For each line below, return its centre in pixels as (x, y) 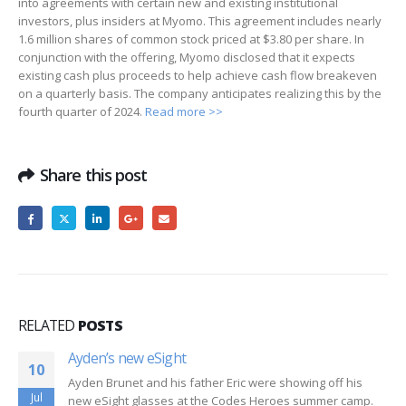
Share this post (94, 174)
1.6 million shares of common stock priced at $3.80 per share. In (191, 39)
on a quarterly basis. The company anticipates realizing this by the (200, 93)
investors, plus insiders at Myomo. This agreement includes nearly (200, 21)
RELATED (48, 326)
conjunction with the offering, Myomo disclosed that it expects (187, 57)
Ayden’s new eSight (127, 358)
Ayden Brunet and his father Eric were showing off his (215, 383)
